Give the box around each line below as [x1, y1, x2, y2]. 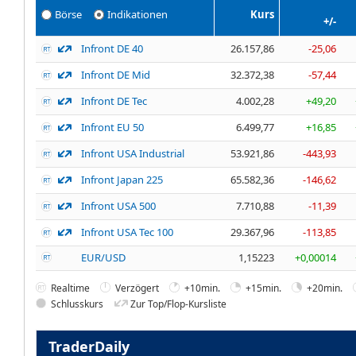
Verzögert [115, 281, 159, 295]
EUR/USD [81, 250, 126, 265]
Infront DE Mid [81, 68, 150, 83]
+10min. [184, 281, 220, 295]
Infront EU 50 [81, 120, 144, 135]
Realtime [51, 281, 90, 295]
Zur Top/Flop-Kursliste [128, 296, 226, 311]
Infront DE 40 [81, 41, 143, 56]
